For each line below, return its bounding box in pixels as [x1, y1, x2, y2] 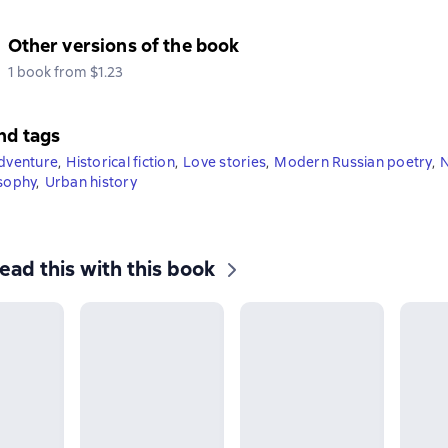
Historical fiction [66, 153, 175, 171]
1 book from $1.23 [7, 63, 123, 81]
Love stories [183, 153, 266, 171]
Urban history [44, 173, 137, 191]
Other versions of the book [7, 34, 240, 57]
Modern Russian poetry [274, 153, 432, 171]
